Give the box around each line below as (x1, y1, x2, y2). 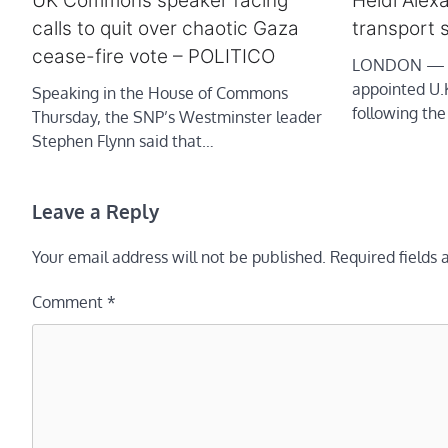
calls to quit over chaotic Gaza (32, 17, 299, 41)
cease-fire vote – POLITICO (32, 45, 275, 69)
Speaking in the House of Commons (32, 83, 288, 104)
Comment (32, 292, 107, 313)
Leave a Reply (32, 199, 159, 224)
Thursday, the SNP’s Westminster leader (32, 107, 322, 128)
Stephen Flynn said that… (32, 131, 214, 152)
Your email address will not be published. (32, 247, 326, 268)
